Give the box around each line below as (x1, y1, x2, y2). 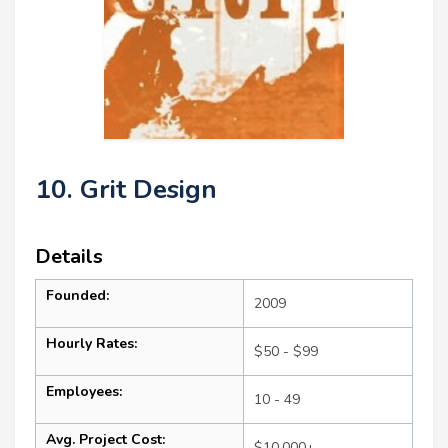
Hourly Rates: (46, 334, 137, 354)
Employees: (46, 382, 122, 402)
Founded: (46, 286, 109, 306)
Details (35, 243, 103, 271)
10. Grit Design (35, 172, 217, 208)
